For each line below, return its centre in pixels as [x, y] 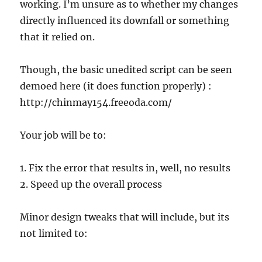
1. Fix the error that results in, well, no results [125, 168]
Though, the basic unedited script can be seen [126, 70]
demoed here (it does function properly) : [116, 86]
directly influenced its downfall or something [125, 20]
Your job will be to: [63, 135]
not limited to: [54, 233]
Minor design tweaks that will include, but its [125, 217]
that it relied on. [58, 37]
